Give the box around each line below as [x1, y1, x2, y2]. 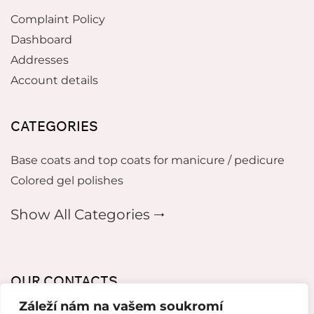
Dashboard [11, 32, 72, 46]
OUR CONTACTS [11, 272, 118, 289]
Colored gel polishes [11, 173, 123, 187]
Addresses [11, 53, 69, 67]
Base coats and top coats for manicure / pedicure [11, 153, 285, 167]
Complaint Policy [11, 12, 105, 26]
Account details [11, 73, 98, 87]
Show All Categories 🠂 [11, 205, 165, 223]
